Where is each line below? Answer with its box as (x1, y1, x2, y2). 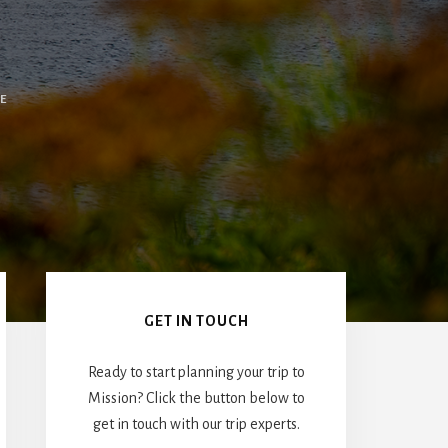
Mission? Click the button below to (87, 389, 305, 406)
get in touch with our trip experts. (92, 415, 300, 432)
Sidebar (45, 311, 165, 358)
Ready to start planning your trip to (87, 363, 305, 380)
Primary (45, 268, 174, 315)
